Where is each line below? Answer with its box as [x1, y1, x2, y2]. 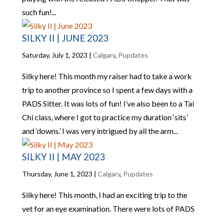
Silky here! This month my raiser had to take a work [22, 71, 192, 81]
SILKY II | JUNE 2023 [22, 32, 109, 44]
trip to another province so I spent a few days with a [22, 85, 193, 94]
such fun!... [22, 7, 56, 17]
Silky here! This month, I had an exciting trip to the [22, 190, 187, 199]
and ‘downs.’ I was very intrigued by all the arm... [22, 126, 178, 135]
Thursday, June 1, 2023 [22, 170, 92, 178]
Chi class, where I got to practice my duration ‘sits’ [22, 112, 188, 122]
